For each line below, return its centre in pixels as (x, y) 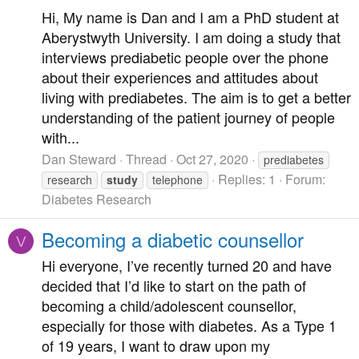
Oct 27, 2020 (212, 159)
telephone (177, 180)
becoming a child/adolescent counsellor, (169, 306)
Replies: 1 (247, 179)
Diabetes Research (97, 200)
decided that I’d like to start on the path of (174, 286)
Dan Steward (79, 159)
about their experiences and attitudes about (180, 77)
